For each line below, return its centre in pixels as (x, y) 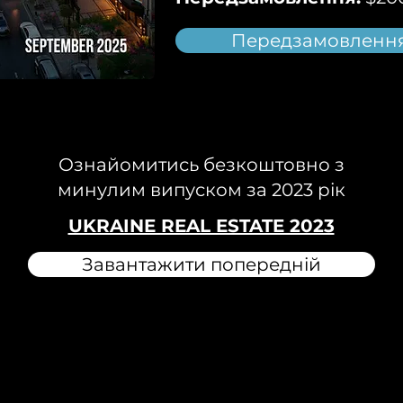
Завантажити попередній (201, 264)
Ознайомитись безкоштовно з (201, 165)
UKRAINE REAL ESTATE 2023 (201, 226)
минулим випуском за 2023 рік (201, 190)
